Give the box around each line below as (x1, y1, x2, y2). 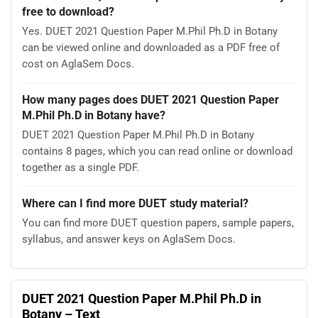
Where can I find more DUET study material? (22, 197, 248, 211)
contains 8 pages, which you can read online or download (22, 145, 292, 158)
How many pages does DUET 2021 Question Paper (22, 93, 279, 107)
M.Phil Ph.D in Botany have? (22, 109, 165, 123)
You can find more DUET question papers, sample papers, (22, 216, 294, 230)
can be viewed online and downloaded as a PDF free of (22, 41, 280, 55)
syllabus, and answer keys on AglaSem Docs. (22, 233, 236, 246)
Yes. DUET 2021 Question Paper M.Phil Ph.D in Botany (22, 25, 278, 38)
